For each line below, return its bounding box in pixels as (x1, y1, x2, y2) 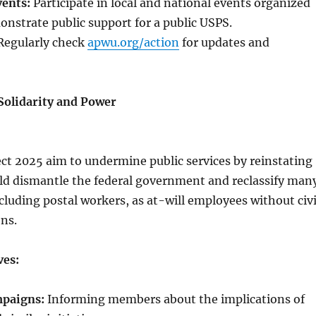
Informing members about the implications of (44, 292, 305, 306)
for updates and (178, 35, 269, 49)
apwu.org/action (87, 35, 179, 49)
